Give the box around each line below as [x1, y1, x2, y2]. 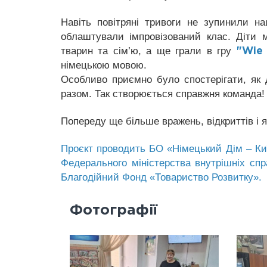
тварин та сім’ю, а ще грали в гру [61, 45, 237, 57]
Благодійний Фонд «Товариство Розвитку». [61, 171, 262, 183]
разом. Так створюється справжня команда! [61, 88, 265, 100]
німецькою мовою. [61, 59, 147, 71]
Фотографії [70, 204, 157, 217]
